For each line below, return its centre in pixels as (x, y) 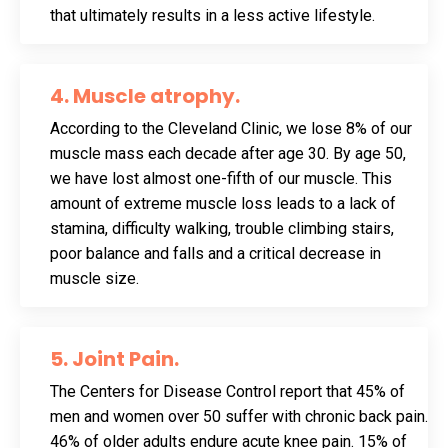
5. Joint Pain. (114, 358)
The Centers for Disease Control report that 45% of (227, 391)
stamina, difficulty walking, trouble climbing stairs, (222, 228)
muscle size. (96, 278)
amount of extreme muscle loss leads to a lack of (223, 203)
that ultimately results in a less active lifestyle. (214, 15)
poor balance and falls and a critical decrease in (215, 253)
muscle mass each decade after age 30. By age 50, (228, 153)
